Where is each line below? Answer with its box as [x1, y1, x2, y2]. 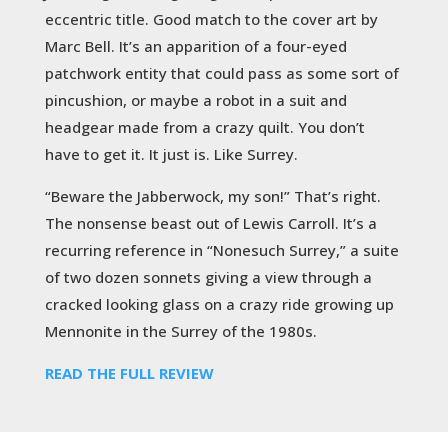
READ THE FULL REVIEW [44, 362, 214, 383]
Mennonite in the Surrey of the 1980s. [44, 320, 317, 341]
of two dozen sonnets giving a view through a [44, 266, 372, 287]
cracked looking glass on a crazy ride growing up [44, 293, 394, 314]
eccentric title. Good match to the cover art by [44, 8, 378, 29]
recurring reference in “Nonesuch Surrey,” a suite [44, 239, 399, 260]
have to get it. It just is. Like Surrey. [44, 143, 298, 164]
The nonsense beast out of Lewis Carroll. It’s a [44, 212, 377, 233]
